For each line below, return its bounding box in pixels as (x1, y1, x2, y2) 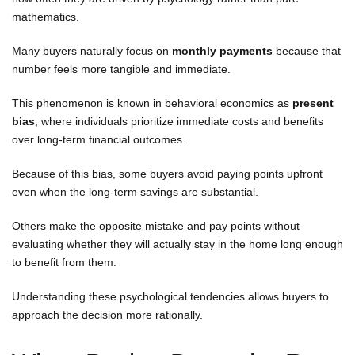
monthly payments (172, 44, 273, 57)
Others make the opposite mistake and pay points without (12, 219, 300, 232)
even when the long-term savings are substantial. (12, 185, 258, 198)
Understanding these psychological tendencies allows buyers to (12, 289, 329, 303)
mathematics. (12, 10, 79, 23)
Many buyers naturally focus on (12, 44, 172, 57)
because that (273, 44, 341, 57)
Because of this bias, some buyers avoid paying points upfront (12, 166, 323, 180)
